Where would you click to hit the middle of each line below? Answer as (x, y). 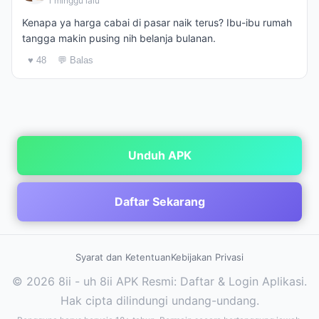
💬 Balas (75, 60)
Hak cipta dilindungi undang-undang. (159, 300)
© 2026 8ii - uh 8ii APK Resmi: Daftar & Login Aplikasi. (159, 281)
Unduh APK (159, 155)
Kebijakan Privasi (207, 257)
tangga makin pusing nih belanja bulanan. (119, 38)
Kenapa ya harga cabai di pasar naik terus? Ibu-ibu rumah (157, 22)
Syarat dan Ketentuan (123, 257)
